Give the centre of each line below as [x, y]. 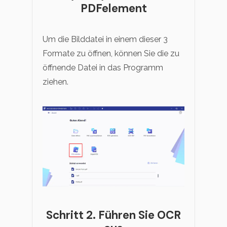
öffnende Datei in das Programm [103, 68]
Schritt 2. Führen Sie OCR [113, 215]
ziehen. [55, 82]
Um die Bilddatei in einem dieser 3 [105, 39]
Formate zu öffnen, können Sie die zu [111, 53]
